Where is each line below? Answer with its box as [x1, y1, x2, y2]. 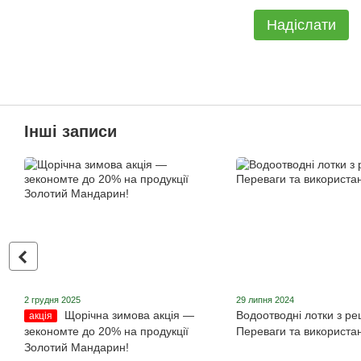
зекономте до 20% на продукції [24, 325, 189, 338]
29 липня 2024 [235, 295, 294, 305]
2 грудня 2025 [24, 295, 81, 305]
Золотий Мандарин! [24, 341, 129, 355]
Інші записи [24, 122, 117, 141]
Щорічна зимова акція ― [64, 309, 194, 322]
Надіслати [267, 17, 336, 34]
